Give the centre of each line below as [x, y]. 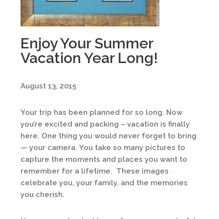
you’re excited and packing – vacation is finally [105, 124]
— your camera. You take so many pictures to [103, 148]
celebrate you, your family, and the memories [104, 183]
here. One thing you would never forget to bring [109, 136]
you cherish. [43, 195]
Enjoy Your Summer [87, 43]
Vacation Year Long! [89, 58]
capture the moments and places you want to [104, 159]
